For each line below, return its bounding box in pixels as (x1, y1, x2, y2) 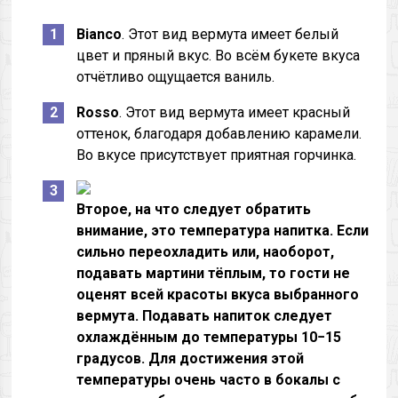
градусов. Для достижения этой (76, 350, 305, 367)
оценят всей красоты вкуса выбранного (76, 286, 360, 303)
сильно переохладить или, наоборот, (76, 243, 335, 260)
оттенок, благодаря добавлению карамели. (76, 125, 362, 142)
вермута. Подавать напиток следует (76, 307, 333, 324)
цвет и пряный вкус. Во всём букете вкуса (76, 47, 361, 64)
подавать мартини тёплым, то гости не (76, 265, 351, 282)
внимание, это (76, 222, 180, 239)
